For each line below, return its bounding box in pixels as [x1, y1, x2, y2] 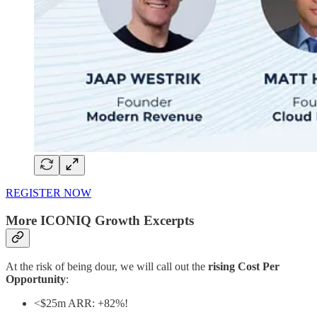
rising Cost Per [208, 260, 279, 273]
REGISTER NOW [6, 186, 91, 199]
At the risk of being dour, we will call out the [6, 260, 208, 273]
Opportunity [6, 273, 66, 286]
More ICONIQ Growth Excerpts [6, 212, 194, 228]
